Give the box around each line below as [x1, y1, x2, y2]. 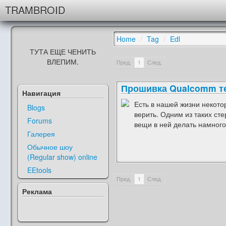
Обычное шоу [27, 142, 73, 152]
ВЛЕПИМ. [47, 56, 79, 67]
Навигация [22, 88, 61, 98]
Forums [27, 116, 52, 126]
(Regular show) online [27, 152, 97, 162]
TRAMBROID [5, 3, 65, 17]
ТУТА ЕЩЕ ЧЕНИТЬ [30, 46, 96, 56]
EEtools [27, 165, 51, 175]
